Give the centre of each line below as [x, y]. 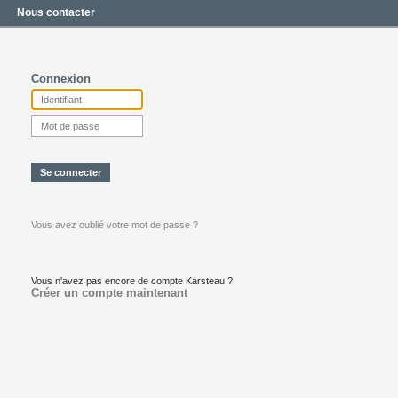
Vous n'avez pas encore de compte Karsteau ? [132, 281]
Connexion [61, 79]
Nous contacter [56, 12]
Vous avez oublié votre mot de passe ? [115, 225]
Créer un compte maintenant [109, 293]
